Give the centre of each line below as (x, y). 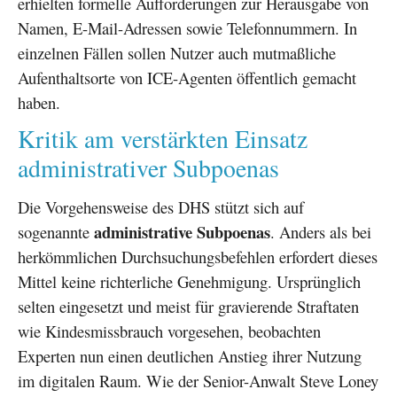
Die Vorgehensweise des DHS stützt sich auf (161, 206)
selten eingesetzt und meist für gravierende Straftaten (188, 306)
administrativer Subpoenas (148, 167)
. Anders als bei (321, 231)
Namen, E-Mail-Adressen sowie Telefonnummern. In (187, 27)
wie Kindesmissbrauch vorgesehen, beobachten (169, 331)
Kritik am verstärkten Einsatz (163, 138)
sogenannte (56, 231)
